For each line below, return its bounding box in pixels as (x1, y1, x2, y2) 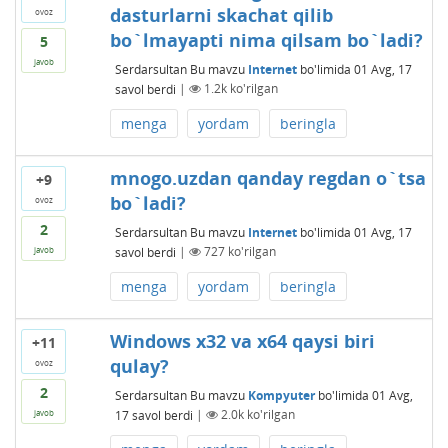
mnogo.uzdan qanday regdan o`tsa (109, 165, 426, 190)
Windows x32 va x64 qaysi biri (109, 328, 375, 353)
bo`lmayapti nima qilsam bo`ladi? (109, 27, 423, 52)
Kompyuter (247, 386, 315, 404)
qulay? (109, 353, 169, 378)
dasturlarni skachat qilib (109, 2, 333, 27)
